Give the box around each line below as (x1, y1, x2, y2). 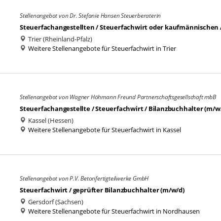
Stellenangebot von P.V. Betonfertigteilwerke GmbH (20, 174, 149, 183)
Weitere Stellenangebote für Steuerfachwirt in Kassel (28, 125, 181, 134)
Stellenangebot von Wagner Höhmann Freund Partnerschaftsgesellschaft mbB (20, 93, 216, 101)
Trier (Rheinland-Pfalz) (27, 35, 92, 43)
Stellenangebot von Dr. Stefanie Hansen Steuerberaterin (20, 11, 161, 20)
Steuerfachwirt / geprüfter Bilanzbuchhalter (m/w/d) (20, 185, 184, 194)
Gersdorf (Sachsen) (27, 197, 83, 206)
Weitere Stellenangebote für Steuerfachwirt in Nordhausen (28, 207, 200, 216)
